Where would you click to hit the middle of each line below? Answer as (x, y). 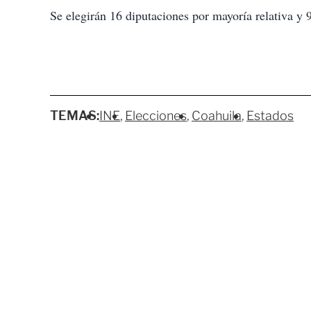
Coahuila (217, 116)
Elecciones (156, 116)
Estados (270, 116)
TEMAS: (75, 116)
